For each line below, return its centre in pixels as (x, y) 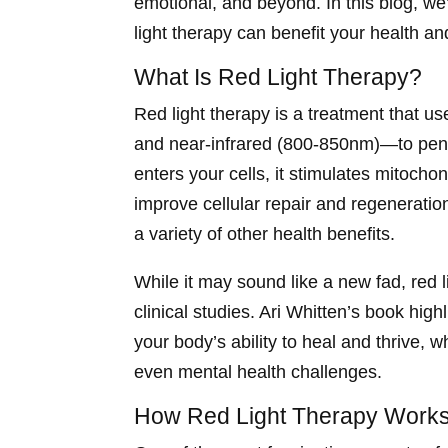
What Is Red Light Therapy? (278, 77)
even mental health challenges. (258, 372)
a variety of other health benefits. (265, 234)
